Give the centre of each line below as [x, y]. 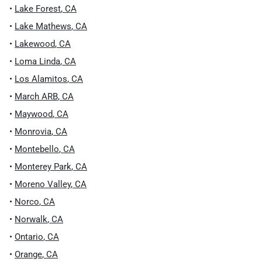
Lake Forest [38, 9]
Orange [28, 254]
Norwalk [31, 219]
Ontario [29, 237]
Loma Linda [37, 61]
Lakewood [35, 44]
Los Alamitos [41, 79]
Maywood [34, 114]
